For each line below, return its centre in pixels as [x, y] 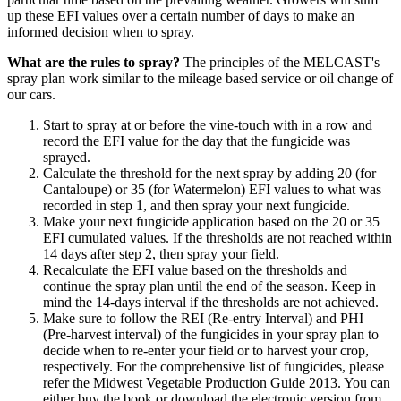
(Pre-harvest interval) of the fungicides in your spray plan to [211, 335]
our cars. [31, 95]
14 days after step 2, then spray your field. [161, 254]
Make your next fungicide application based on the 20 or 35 [211, 222]
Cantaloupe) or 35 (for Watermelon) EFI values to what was [212, 190]
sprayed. [67, 158]
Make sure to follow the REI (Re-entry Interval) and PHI [203, 319]
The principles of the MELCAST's [280, 63]
